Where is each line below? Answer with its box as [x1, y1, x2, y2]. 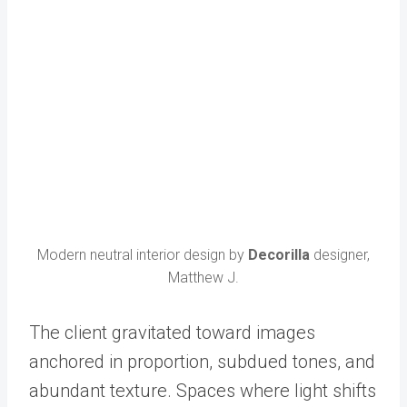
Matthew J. [168, 268, 239, 286]
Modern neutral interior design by [37, 245, 248, 263]
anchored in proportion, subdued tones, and [29, 350, 375, 372]
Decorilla [248, 245, 310, 263]
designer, [310, 245, 370, 263]
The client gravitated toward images [29, 321, 315, 343]
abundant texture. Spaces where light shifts [29, 379, 376, 402]
